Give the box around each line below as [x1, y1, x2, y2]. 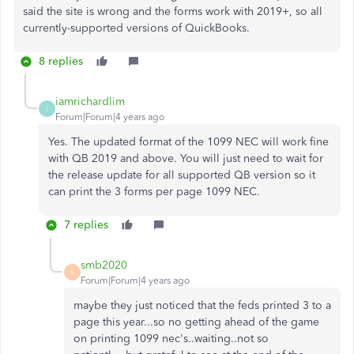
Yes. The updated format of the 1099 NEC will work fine [48, 135, 329, 149]
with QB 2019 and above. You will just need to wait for [48, 152, 323, 165]
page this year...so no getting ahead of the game [73, 315, 319, 329]
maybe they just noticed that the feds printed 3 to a [73, 299, 331, 312]
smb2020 [81, 258, 127, 272]
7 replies [64, 218, 108, 232]
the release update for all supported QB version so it [48, 168, 315, 182]
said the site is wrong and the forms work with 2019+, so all [23, 5, 322, 18]
